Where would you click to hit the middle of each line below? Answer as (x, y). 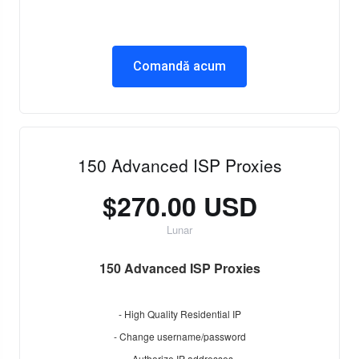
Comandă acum (179, 66)
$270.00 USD (179, 206)
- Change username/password (179, 336)
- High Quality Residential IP (179, 314)
